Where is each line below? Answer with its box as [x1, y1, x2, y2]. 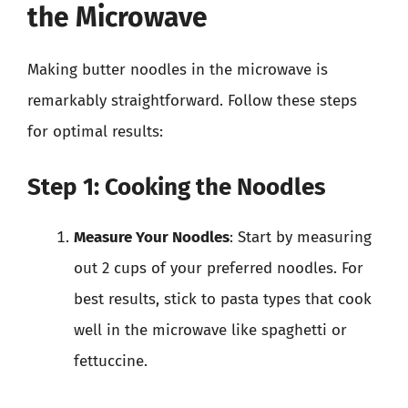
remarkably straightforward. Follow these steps [27, 91, 357, 110]
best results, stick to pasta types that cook [74, 289, 372, 309]
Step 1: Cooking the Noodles [27, 172, 326, 201]
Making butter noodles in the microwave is [27, 60, 328, 79]
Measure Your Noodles [74, 227, 229, 247]
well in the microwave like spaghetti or [74, 320, 347, 340]
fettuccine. [74, 351, 148, 371]
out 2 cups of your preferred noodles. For [74, 258, 363, 278]
